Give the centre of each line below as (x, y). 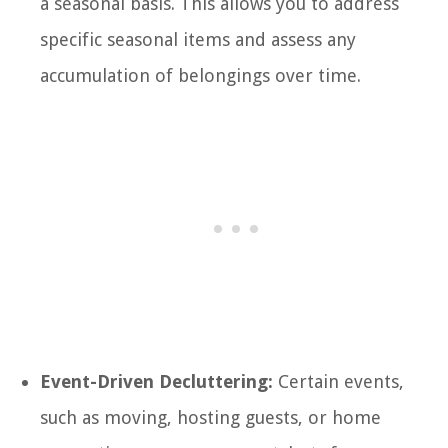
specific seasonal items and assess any (198, 39)
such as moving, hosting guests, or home (210, 417)
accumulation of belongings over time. (200, 75)
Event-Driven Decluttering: (156, 381)
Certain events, (338, 381)
